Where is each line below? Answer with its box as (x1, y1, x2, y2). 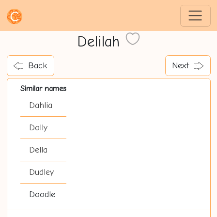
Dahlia (29, 100, 52, 111)
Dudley (29, 167, 54, 178)
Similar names (20, 84, 66, 93)
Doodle (29, 189, 55, 200)
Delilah (77, 33, 125, 51)
